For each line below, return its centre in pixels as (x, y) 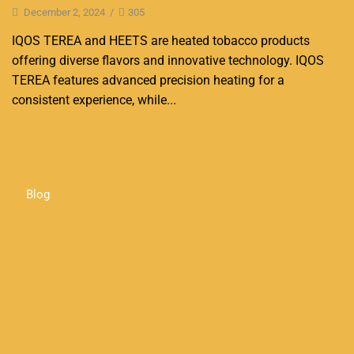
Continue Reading (58, 126)
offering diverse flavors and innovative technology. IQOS (168, 60)
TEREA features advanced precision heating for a (148, 80)
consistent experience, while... (94, 100)
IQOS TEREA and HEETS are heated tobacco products (161, 40)
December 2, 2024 (63, 13)
